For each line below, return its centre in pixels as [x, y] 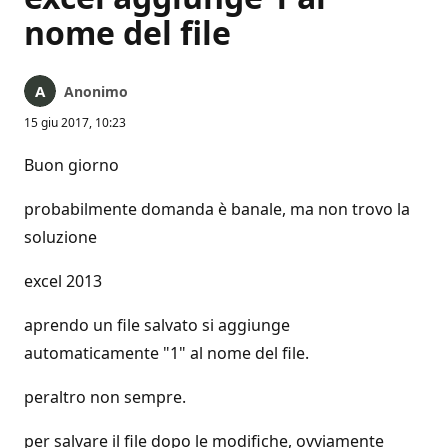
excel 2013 [63, 281]
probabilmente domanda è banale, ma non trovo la [217, 209]
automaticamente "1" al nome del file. [166, 353]
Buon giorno [71, 165]
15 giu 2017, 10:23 [75, 122]
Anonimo [96, 91]
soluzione [60, 237]
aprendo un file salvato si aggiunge [157, 325]
